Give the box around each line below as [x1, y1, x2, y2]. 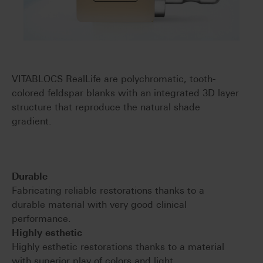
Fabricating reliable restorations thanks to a [12, 185, 204, 197]
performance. [12, 213, 71, 225]
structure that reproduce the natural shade [12, 102, 200, 113]
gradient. [12, 116, 52, 127]
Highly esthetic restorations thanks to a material [12, 241, 224, 253]
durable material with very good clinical [12, 199, 187, 211]
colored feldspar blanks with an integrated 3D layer [12, 87, 239, 99]
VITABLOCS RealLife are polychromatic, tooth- [12, 73, 215, 85]
